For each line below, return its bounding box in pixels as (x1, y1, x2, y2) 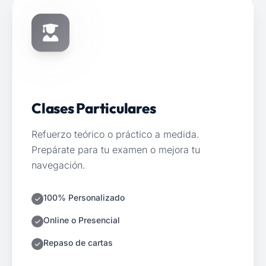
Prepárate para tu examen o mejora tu (31, 144, 200, 156)
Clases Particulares (31, 99, 156, 117)
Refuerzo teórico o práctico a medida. (31, 128, 199, 140)
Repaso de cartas (43, 237, 113, 248)
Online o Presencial (43, 215, 120, 225)
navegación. (31, 159, 85, 171)
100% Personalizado (43, 192, 125, 202)
